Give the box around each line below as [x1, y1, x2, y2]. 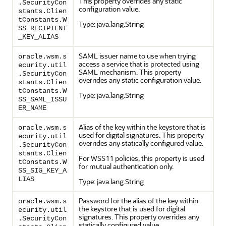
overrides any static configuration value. [79, 75, 201, 85]
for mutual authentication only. [79, 161, 174, 171]
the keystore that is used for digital [79, 204, 185, 213]
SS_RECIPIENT [18, 24, 67, 32]
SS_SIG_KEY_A [18, 166, 67, 175]
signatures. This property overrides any [79, 212, 199, 221]
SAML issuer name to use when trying [79, 51, 196, 61]
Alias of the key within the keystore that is [79, 122, 206, 132]
